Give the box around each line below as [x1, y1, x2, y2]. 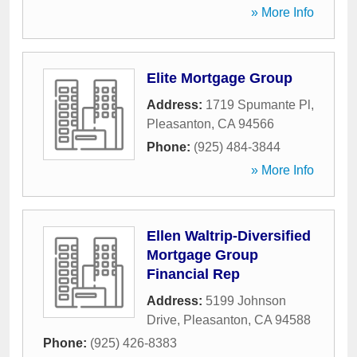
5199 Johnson [206, 294, 286, 308]
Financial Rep [147, 266, 240, 282]
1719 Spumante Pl [206, 98, 311, 112]
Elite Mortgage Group [147, 70, 292, 86]
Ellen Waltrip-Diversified [147, 228, 311, 244]
